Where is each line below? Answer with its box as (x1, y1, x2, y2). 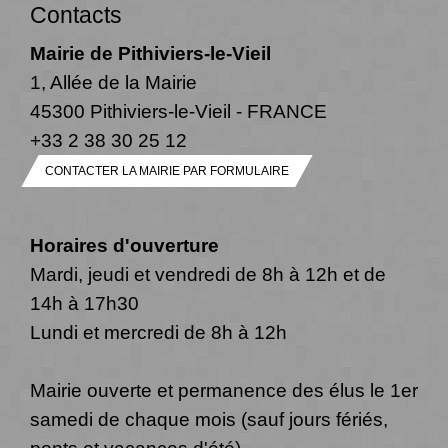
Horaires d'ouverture (30, 234, 219, 257)
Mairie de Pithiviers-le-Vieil (30, 42, 271, 65)
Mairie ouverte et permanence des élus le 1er (30, 379, 418, 402)
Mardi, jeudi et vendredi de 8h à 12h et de (30, 263, 386, 286)
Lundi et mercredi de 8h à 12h (30, 321, 287, 344)
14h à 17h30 (30, 292, 139, 315)
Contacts (30, 2, 122, 29)
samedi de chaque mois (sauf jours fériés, (30, 408, 388, 431)
